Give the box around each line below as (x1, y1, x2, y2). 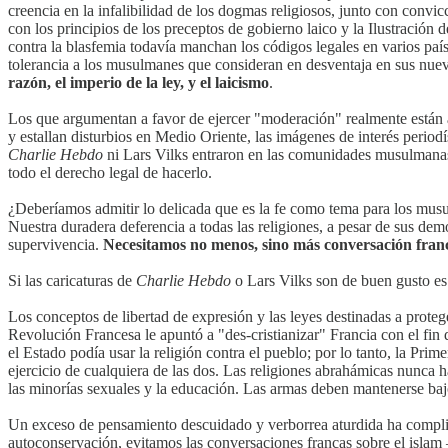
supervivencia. (8, 235, 103, 253)
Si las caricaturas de (8, 271, 136, 289)
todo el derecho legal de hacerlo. (8, 163, 212, 181)
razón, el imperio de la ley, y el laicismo (8, 73, 269, 91)
